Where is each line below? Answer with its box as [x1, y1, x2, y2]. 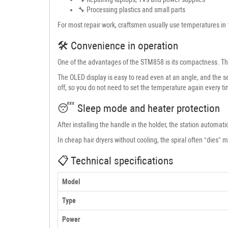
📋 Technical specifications [58, 154, 174, 167]
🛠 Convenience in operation [58, 39, 178, 52]
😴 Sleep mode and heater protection [58, 102, 220, 115]
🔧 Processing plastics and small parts [78, 5, 185, 14]
